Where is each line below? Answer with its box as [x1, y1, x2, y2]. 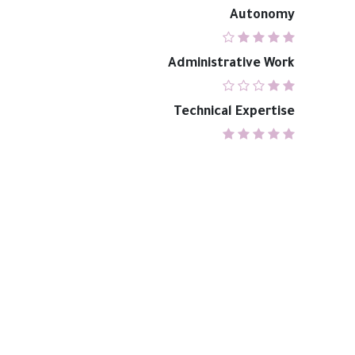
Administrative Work [168, 57, 295, 72]
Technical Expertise [174, 105, 295, 120]
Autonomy [230, 9, 295, 24]
